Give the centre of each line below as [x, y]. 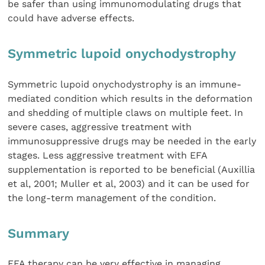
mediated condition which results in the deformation [130, 98]
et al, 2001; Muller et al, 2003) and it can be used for [129, 183]
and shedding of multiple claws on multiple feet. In [126, 112]
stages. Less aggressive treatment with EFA [108, 155]
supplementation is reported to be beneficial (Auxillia [132, 169]
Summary [39, 233]
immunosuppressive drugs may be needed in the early [132, 141]
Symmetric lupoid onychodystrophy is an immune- [125, 84]
